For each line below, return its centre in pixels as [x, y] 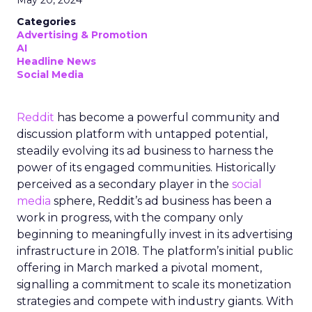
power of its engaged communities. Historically [146, 167]
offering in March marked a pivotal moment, [139, 268]
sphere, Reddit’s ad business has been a [161, 201]
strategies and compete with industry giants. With [155, 301]
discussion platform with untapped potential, [142, 134]
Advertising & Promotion [82, 35]
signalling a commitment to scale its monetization [154, 284]
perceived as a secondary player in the [124, 184]
